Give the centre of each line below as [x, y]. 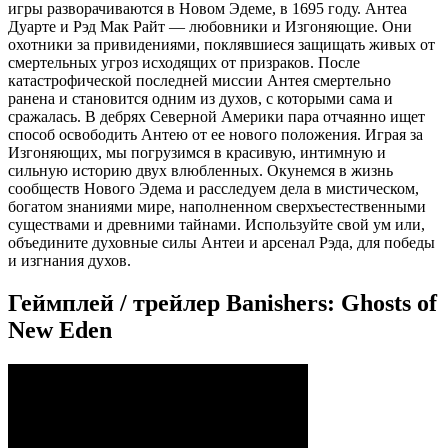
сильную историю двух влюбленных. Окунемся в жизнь [200, 171]
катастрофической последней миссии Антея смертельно [199, 81]
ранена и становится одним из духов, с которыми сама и [200, 99]
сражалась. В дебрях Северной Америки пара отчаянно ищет [216, 117]
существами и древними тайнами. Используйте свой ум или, [216, 225]
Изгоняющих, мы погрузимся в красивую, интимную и [197, 153]
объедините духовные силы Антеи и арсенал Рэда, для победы [221, 243]
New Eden [60, 330]
